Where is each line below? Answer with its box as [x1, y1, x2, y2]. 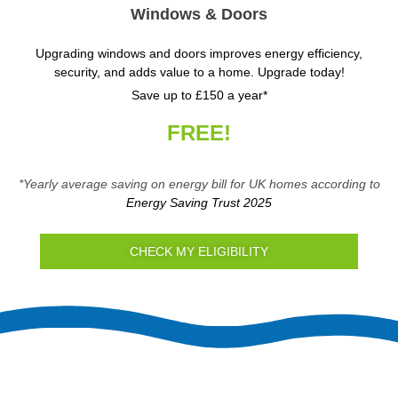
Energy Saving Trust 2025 [126, 195, 272, 211]
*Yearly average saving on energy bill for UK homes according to [18, 177, 380, 192]
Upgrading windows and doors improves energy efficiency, [36, 46, 362, 61]
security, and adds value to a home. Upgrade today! [53, 65, 345, 80]
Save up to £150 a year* [131, 88, 267, 103]
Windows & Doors [131, 5, 267, 24]
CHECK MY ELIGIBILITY [130, 244, 268, 259]
